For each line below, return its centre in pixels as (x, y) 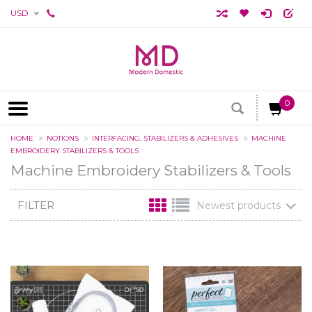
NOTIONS (63, 138)
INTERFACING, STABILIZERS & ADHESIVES (165, 138)
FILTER (36, 205)
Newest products (239, 205)
